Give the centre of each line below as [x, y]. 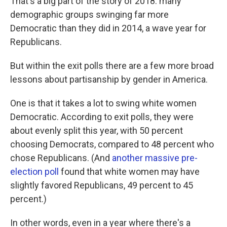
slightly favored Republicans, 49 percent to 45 [102, 185]
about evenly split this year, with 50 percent [97, 131]
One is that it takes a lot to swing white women [103, 103]
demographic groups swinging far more [89, 15]
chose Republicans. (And [61, 158]
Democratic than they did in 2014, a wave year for [108, 28]
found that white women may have [129, 172]
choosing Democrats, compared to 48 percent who [112, 144]
